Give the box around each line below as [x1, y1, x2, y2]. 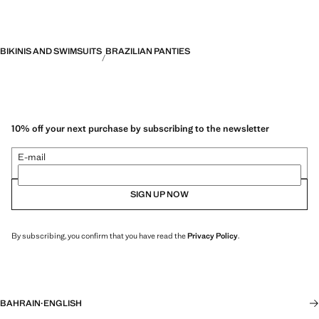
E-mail [18, 150, 46, 163]
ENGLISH [43, 298, 82, 309]
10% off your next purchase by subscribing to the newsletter [11, 122, 269, 135]
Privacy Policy [187, 230, 238, 241]
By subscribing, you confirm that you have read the [11, 230, 187, 241]
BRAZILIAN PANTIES [105, 46, 190, 57]
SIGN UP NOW [130, 188, 189, 200]
